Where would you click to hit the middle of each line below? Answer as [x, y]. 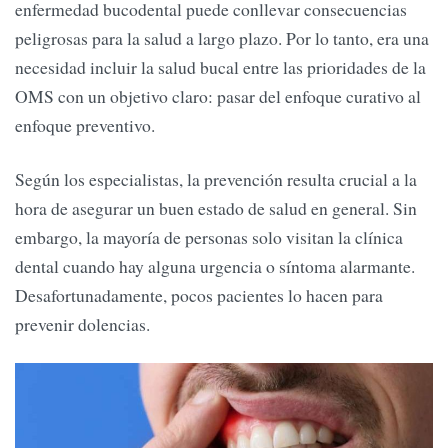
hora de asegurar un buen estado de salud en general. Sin [216, 207]
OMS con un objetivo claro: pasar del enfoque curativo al [218, 96]
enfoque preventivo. [85, 125]
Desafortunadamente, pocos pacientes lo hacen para [199, 294]
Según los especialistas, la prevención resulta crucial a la [216, 178]
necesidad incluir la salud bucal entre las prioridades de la [220, 67]
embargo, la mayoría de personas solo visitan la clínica [209, 236]
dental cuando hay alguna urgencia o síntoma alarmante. [215, 265]
